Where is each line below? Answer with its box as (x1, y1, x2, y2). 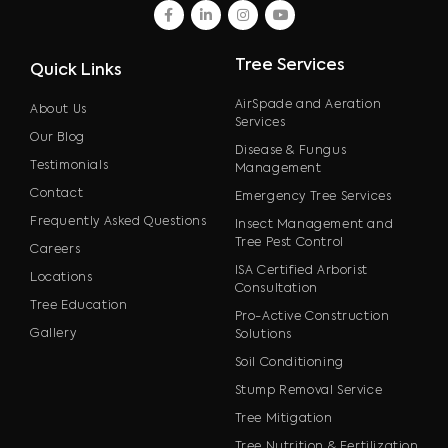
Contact (30, 188, 84, 201)
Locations (30, 272, 93, 285)
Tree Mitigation (234, 413, 333, 426)
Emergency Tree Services (234, 191, 392, 204)
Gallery (30, 328, 77, 341)
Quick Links (30, 63, 122, 80)
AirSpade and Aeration (234, 99, 382, 112)
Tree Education (30, 300, 128, 313)
